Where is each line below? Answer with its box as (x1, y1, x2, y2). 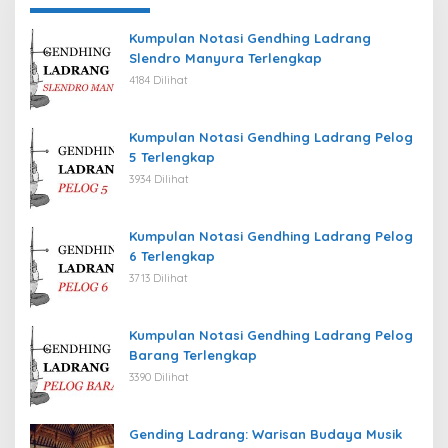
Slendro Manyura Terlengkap (129, 49, 322, 66)
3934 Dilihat (129, 171, 189, 186)
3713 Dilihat (129, 270, 188, 285)
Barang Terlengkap (129, 346, 257, 363)
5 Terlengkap (129, 148, 215, 165)
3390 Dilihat (129, 369, 189, 384)
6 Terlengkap (129, 247, 215, 264)
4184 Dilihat (129, 72, 188, 87)
